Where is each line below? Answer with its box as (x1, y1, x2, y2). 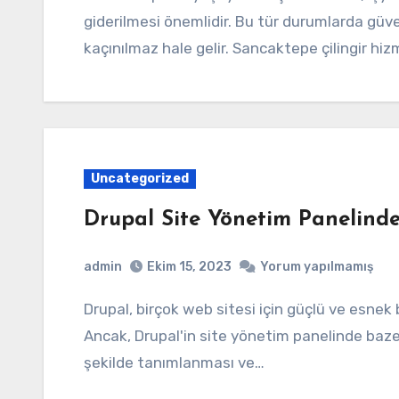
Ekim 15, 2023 (147, 259, 232, 274)
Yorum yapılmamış (260, 259, 373, 274)
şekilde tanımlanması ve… (84, 354, 265, 371)
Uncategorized (91, 170, 189, 186)
